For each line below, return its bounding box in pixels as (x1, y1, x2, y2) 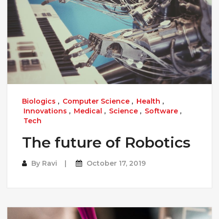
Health (136, 97, 160, 106)
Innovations (23, 107, 67, 116)
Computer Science (63, 97, 130, 106)
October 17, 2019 (87, 159, 146, 168)
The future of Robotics (22, 133, 191, 152)
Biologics (22, 97, 56, 106)
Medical (74, 107, 102, 116)
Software (145, 107, 178, 116)
